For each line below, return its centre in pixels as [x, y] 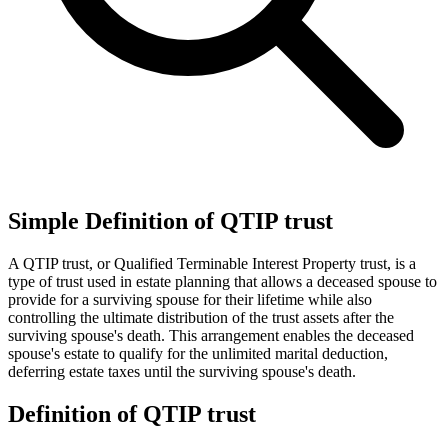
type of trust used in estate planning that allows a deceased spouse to [222, 281]
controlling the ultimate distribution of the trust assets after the [201, 317]
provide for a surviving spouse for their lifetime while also [190, 299]
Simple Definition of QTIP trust [170, 220]
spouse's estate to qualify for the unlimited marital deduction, [198, 353]
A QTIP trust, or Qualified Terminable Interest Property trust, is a [212, 263]
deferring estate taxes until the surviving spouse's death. [182, 371]
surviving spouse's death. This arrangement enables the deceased [211, 335]
